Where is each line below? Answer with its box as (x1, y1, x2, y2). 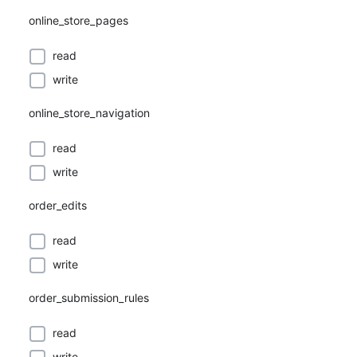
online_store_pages (29, 14, 128, 27)
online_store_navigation (29, 106, 150, 120)
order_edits (29, 198, 87, 212)
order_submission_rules (29, 291, 149, 304)
